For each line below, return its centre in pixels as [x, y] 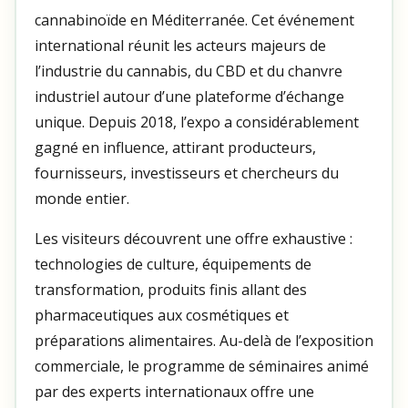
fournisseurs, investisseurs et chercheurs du [186, 173]
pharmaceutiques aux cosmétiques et [161, 315]
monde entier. [82, 198]
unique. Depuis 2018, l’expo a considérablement [196, 122]
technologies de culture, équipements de [173, 264]
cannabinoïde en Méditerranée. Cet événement [194, 20]
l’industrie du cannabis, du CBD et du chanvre [188, 71]
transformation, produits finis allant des [170, 289]
